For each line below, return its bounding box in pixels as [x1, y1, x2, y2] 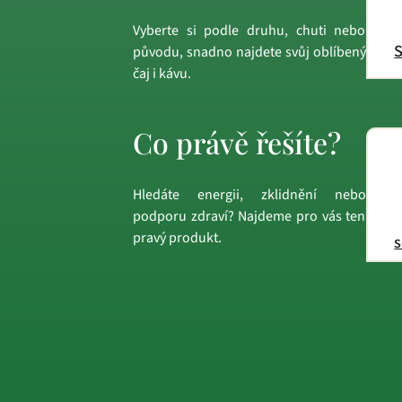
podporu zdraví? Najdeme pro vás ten [133, 206, 366, 227]
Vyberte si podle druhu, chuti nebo [133, 20, 366, 40]
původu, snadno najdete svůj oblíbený [133, 41, 366, 62]
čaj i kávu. [133, 63, 191, 83]
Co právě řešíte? [133, 122, 341, 162]
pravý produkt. [133, 228, 222, 249]
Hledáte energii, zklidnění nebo [133, 185, 366, 205]
